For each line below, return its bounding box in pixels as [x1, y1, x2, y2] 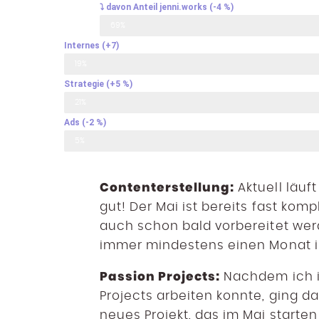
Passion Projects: [100, 267, 221, 285]
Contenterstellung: [100, 178, 235, 196]
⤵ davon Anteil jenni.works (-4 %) [100, 1, 234, 12]
